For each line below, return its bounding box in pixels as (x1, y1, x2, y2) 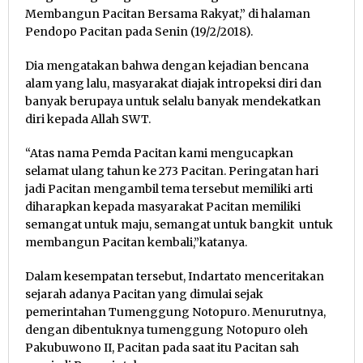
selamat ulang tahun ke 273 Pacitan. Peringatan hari (25, 163, 318, 178)
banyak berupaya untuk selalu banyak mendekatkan (25, 93, 321, 109)
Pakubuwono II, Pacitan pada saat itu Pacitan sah (25, 340, 299, 355)
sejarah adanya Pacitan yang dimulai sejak (25, 286, 263, 301)
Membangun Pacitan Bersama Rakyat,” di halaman (25, 6, 310, 21)
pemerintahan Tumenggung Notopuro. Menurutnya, (25, 304, 326, 319)
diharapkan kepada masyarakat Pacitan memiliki (25, 199, 301, 214)
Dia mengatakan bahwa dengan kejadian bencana (25, 58, 309, 73)
